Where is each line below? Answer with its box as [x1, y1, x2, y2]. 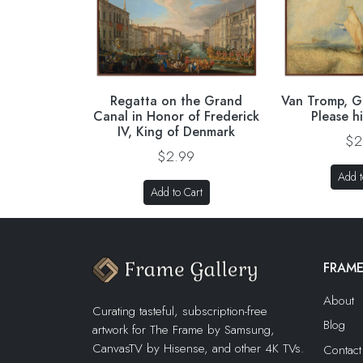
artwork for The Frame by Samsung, [92, 321, 275, 340]
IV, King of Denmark [117, 122, 236, 141]
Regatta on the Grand [110, 91, 243, 110]
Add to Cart [150, 183, 203, 200]
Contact [323, 341, 361, 359]
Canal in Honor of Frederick [93, 106, 260, 126]
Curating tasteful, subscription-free [92, 302, 267, 321]
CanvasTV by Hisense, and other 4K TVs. [92, 340, 304, 358]
